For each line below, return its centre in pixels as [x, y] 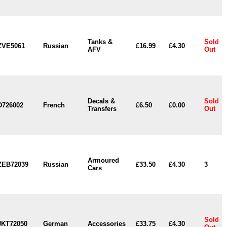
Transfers [102, 109]
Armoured [103, 160]
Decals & [101, 101]
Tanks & [100, 42]
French [54, 105]
